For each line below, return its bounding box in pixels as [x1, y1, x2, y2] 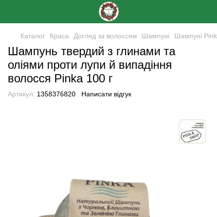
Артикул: [8, 90, 35, 98]
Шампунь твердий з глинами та [8, 45, 175, 58]
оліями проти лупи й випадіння [8, 58, 172, 71]
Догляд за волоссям [74, 32, 137, 40]
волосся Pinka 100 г [8, 72, 113, 85]
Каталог [20, 32, 45, 40]
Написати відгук [81, 90, 131, 98]
